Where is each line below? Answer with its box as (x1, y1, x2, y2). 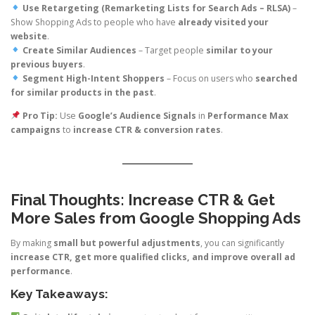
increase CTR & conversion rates (73, 123, 221, 136)
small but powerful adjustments (53, 237, 200, 250)
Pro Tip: (22, 109, 58, 122)
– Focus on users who (164, 72, 255, 84)
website (11, 30, 47, 42)
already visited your (178, 15, 269, 28)
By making (11, 237, 53, 250)
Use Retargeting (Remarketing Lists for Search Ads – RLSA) (22, 1, 290, 14)
